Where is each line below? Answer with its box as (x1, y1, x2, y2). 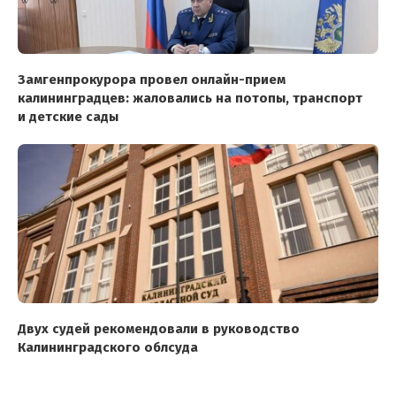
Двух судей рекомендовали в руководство (18, 321, 300, 338)
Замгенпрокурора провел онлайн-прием (18, 72, 286, 88)
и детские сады (18, 109, 118, 126)
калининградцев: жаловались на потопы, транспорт (18, 90, 362, 107)
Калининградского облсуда (18, 339, 198, 356)
